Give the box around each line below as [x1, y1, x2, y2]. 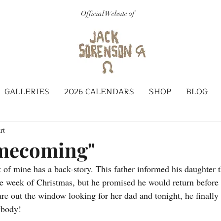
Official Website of [81, 9, 135, 18]
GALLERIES [4, 85, 49, 98]
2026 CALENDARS [64, 85, 134, 98]
